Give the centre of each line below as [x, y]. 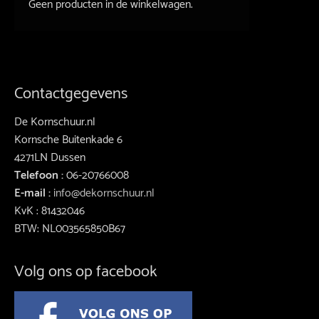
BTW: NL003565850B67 [70, 229]
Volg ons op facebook [86, 271]
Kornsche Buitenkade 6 [68, 140]
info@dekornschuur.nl [104, 193]
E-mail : [34, 193]
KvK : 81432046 [49, 211]
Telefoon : [40, 175]
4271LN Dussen [50, 157]
